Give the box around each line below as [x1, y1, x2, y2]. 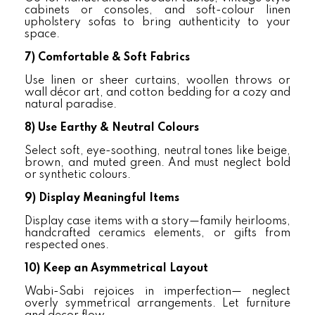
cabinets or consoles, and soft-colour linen [25, 5, 290, 16]
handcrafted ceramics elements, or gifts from [25, 228, 290, 239]
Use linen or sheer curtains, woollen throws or [25, 75, 290, 86]
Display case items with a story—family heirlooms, [25, 216, 290, 227]
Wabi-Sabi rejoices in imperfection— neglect [25, 286, 290, 297]
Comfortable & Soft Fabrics [38, 52, 190, 63]
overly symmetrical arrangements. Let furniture [25, 298, 290, 309]
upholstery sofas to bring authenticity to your [25, 17, 290, 28]
